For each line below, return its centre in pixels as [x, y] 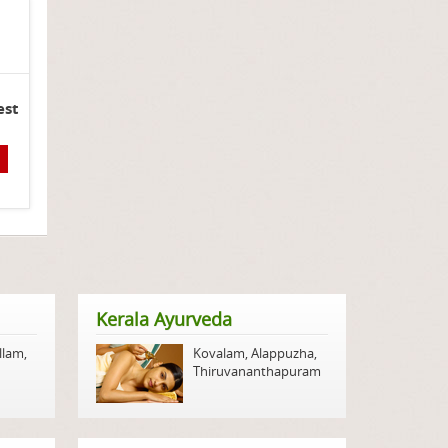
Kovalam [219, 353]
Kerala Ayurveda [164, 319]
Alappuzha [283, 353]
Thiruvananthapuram [257, 371]
